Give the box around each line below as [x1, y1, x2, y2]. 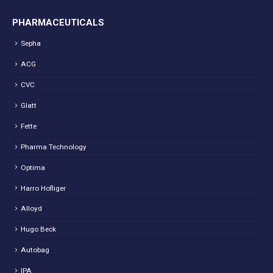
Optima [21, 163, 45, 172]
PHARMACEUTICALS [12, 17, 104, 29]
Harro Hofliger [21, 183, 66, 193]
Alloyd [21, 204, 42, 213]
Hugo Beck [21, 225, 56, 234]
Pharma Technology [21, 143, 87, 152]
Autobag [21, 246, 49, 255]
